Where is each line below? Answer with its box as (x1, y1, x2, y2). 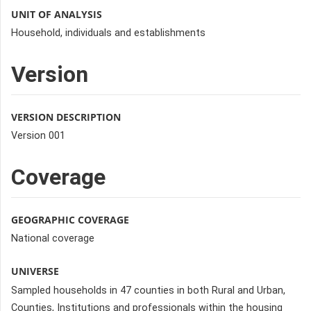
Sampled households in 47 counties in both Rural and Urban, (11, 284, 285, 296)
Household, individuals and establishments (11, 26, 205, 39)
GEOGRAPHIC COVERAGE (11, 213, 129, 227)
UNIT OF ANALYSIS (11, 7, 102, 21)
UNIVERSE (11, 264, 59, 278)
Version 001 (11, 130, 65, 142)
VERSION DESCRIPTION (11, 110, 121, 124)
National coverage (11, 233, 94, 245)
